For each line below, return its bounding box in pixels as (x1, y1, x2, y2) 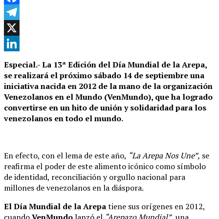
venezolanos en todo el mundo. (4, 112, 123, 124)
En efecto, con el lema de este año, (4, 150, 127, 161)
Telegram (4, 22, 36, 32)
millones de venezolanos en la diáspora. (4, 182, 144, 193)
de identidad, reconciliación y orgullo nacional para (4, 171, 185, 182)
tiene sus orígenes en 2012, (106, 200, 205, 212)
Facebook (4, 7, 38, 17)
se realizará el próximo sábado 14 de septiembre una (4, 69, 204, 81)
